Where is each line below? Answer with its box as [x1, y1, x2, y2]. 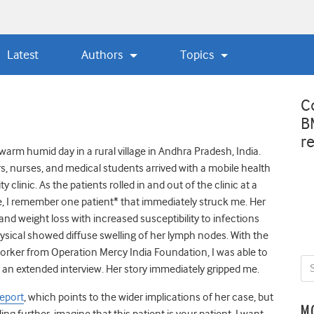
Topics [180, 47, 217, 62]
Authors [81, 47, 126, 62]
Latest [6, 47, 39, 62]
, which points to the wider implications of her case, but [24, 290, 273, 303]
